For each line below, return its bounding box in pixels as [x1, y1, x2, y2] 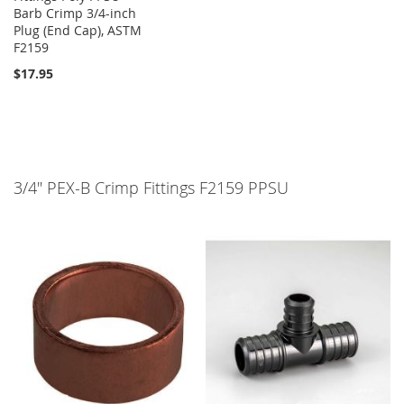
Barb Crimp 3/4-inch [14, 5, 136, 23]
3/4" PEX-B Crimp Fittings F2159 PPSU [14, 177, 289, 199]
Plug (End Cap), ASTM [14, 22, 142, 40]
